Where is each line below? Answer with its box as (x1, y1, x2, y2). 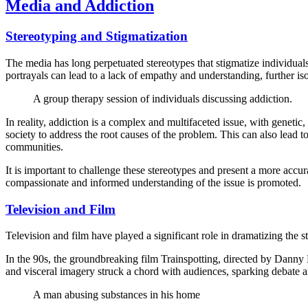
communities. (5, 140, 63, 153)
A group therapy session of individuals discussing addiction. (33, 92, 292, 104)
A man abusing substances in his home (33, 289, 200, 301)
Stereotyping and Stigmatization (5, 29, 188, 44)
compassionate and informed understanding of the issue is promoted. (5, 176, 301, 188)
